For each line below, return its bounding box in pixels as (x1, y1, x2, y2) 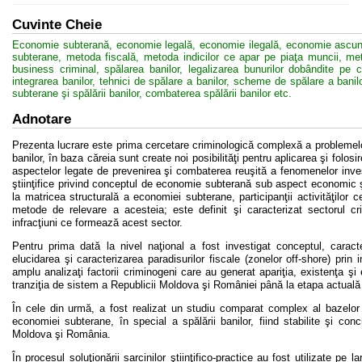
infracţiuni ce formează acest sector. (12, 217, 183, 229)
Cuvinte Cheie (12, 17, 102, 32)
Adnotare (12, 112, 71, 127)
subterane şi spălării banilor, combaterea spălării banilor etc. (12, 87, 292, 99)
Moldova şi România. (12, 328, 111, 340)
